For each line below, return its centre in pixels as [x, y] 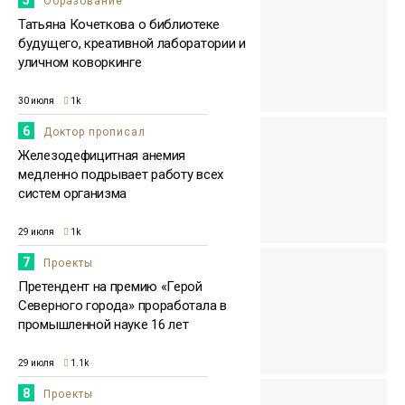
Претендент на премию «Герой [110, 287]
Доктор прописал [94, 132]
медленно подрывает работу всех [121, 175]
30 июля [36, 100]
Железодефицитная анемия [102, 156]
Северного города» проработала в [122, 306]
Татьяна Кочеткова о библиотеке [119, 25]
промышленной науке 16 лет [104, 325]
